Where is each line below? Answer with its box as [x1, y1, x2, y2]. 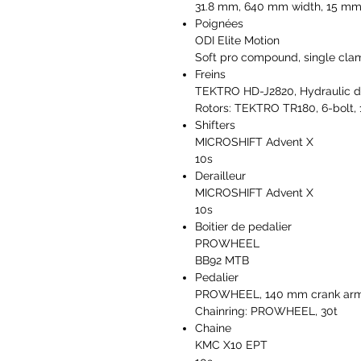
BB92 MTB [195, 254, 249, 268]
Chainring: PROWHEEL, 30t [195, 305, 338, 318]
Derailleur [195, 169, 246, 183]
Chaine [195, 322, 231, 335]
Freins [195, 68, 226, 81]
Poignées [195, 17, 243, 31]
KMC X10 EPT [195, 338, 268, 352]
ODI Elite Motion [195, 34, 280, 48]
